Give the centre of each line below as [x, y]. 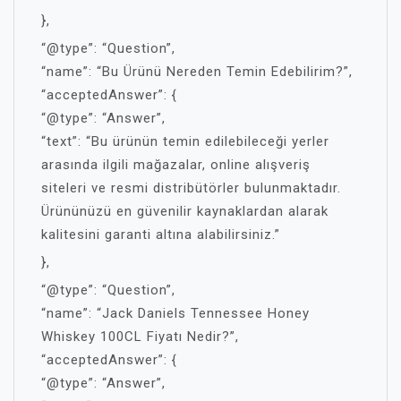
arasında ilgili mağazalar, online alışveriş [176, 165]
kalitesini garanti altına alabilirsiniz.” [161, 235]
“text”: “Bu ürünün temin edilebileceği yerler [185, 141]
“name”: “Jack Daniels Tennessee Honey [175, 313]
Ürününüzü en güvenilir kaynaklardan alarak [185, 211]
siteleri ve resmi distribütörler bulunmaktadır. [191, 188]
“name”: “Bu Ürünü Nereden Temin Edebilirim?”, [197, 72]
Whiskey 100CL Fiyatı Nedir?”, [140, 337]
